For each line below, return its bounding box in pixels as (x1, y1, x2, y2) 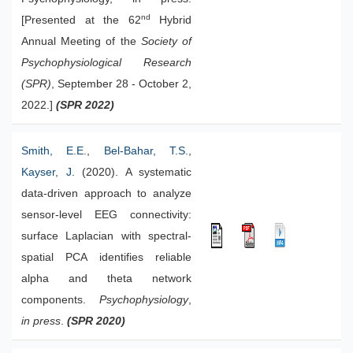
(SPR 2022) (56, 99, 114, 111)
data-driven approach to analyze (21, 188, 191, 199)
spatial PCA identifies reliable (21, 251, 191, 263)
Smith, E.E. (21, 145, 87, 157)
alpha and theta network (21, 273, 191, 284)
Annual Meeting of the (21, 35, 141, 47)
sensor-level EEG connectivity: (21, 209, 191, 221)
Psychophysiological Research (21, 57, 191, 69)
